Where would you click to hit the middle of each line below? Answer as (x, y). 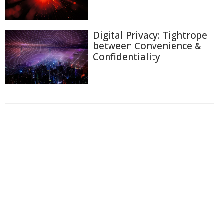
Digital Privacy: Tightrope (150, 35)
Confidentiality (127, 57)
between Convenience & (147, 46)
